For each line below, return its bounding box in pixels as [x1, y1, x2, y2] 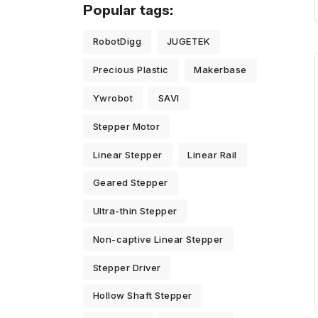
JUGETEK [166, 35, 211, 48]
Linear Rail [187, 148, 237, 160]
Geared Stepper [92, 177, 168, 189]
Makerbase [194, 64, 247, 76]
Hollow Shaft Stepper [92, 290, 192, 302]
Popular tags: [83, 1, 173, 18]
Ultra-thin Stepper [92, 205, 177, 217]
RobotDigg [92, 35, 142, 48]
